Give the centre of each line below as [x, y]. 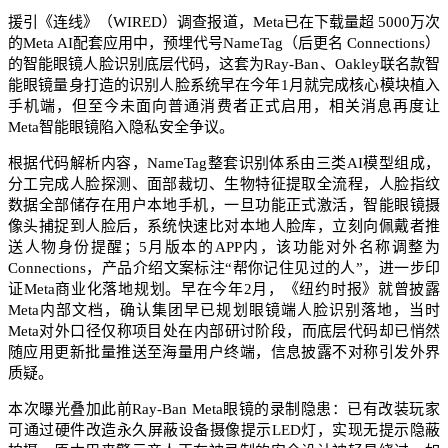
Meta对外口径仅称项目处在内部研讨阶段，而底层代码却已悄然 [224, 330]
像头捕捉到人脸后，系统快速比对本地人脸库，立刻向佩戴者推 [224, 225]
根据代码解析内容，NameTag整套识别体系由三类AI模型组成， [224, 162]
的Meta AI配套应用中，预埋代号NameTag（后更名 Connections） [224, 42]
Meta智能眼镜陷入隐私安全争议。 [121, 126]
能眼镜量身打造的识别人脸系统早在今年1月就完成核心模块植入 [224, 84]
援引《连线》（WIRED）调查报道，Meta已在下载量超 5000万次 [224, 21]
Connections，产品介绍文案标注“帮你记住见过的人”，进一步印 [224, 267]
